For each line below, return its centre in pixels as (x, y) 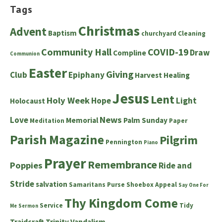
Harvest (148, 75)
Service (51, 205)
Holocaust (28, 101)
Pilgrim (179, 140)
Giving (120, 74)
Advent (28, 31)
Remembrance (122, 164)
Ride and (175, 165)
